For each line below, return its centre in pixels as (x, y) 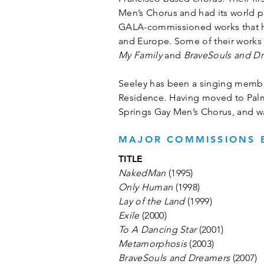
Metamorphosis (153, 244)
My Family (140, 55)
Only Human (146, 187)
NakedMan (142, 173)
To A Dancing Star (158, 230)
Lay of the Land (152, 201)
